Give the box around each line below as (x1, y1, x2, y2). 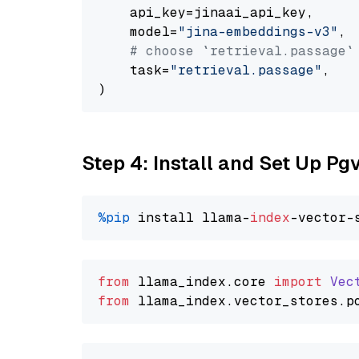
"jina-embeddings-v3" (178, 23, 338, 40)
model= (98, 23, 178, 40)
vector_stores (234, 292, 338, 309)
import (274, 273, 322, 290)
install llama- (130, 209, 250, 226)
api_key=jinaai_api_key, (98, 4, 314, 21)
